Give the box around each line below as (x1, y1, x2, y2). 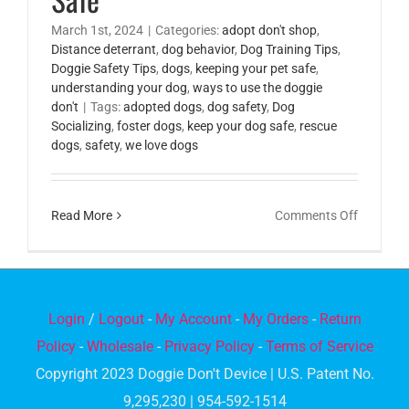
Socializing (51, 118, 111, 133)
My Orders (242, 310, 309, 329)
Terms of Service (265, 338, 373, 356)
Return (319, 310, 362, 329)
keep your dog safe (187, 118, 294, 133)
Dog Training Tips (240, 41, 338, 57)
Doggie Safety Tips (51, 60, 156, 76)
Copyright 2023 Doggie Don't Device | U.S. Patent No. (35, 365, 374, 383)
